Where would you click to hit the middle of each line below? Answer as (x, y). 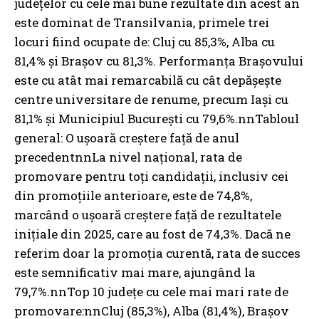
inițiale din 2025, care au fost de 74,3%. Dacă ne (152, 234)
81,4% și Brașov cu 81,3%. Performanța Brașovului (159, 61)
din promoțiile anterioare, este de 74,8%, (133, 196)
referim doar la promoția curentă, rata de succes (157, 253)
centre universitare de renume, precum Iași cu (151, 100)
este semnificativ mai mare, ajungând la (135, 273)
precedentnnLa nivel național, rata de (128, 157)
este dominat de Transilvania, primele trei (142, 23)
